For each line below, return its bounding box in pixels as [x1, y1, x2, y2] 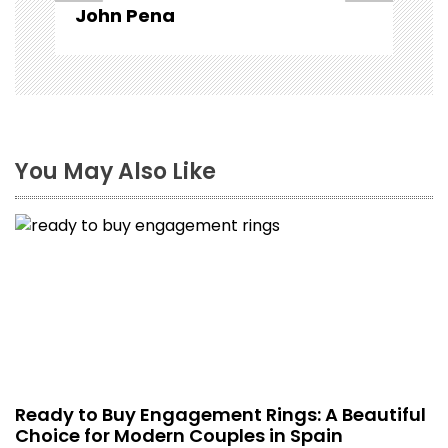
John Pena [75, 3, 175, 29]
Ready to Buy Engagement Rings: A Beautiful [15, 402, 426, 428]
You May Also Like [15, 156, 216, 188]
